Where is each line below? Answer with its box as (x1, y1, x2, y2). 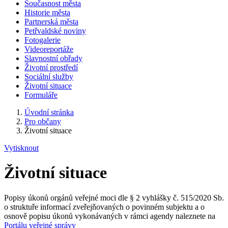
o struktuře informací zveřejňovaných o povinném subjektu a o (4, 202, 205, 211)
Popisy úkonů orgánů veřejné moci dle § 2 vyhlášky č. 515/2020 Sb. (4, 193, 224, 202)
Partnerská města (24, 17, 78, 26)
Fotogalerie (24, 36, 61, 44)
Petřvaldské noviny (24, 26, 86, 35)
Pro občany (24, 117, 61, 126)
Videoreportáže (24, 45, 73, 53)
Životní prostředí (24, 63, 78, 72)
